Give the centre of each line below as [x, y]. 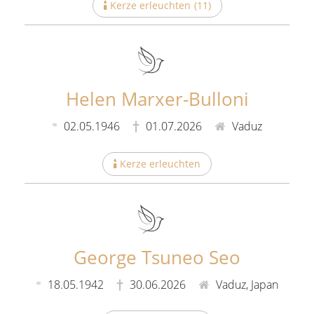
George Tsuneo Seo [157, 257]
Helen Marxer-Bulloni [157, 99]
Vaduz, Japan [246, 285]
